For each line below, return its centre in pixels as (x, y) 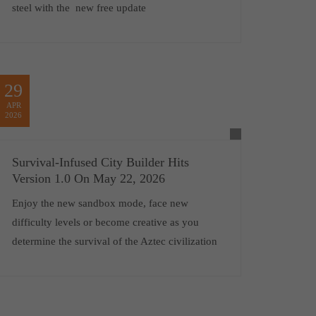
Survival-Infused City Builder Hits (100, 162)
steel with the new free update (79, 8)
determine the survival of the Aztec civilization (114, 241)
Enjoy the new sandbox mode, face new (100, 203)
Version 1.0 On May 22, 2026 (88, 178)
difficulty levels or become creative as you (105, 222)
